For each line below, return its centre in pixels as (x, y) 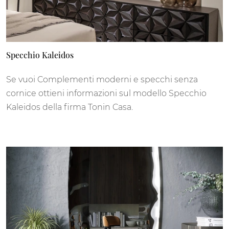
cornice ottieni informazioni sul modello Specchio (106, 93)
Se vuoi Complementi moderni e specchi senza (102, 79)
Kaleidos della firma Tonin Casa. (70, 107)
